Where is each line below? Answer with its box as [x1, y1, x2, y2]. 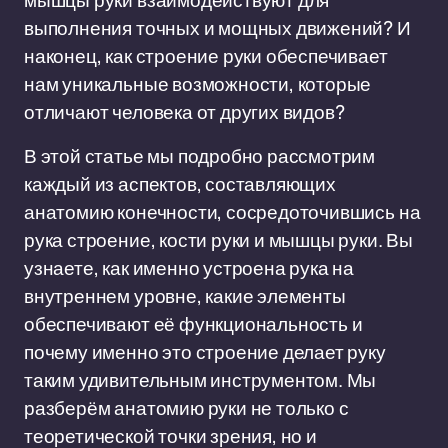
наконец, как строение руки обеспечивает [24, 43, 388, 69]
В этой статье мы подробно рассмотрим [24, 143, 376, 169]
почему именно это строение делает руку [24, 339, 386, 365]
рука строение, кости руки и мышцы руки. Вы [24, 227, 413, 253]
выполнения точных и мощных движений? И [24, 15, 411, 41]
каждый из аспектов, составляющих [24, 171, 336, 197]
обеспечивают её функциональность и [24, 311, 363, 337]
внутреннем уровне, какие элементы [24, 283, 346, 309]
